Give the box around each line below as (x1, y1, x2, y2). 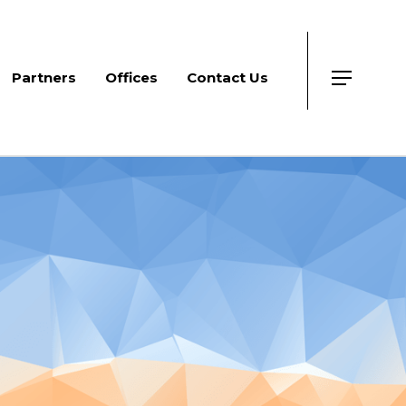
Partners (12, 68, 76, 86)
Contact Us (187, 68, 268, 86)
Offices (105, 68, 158, 86)
